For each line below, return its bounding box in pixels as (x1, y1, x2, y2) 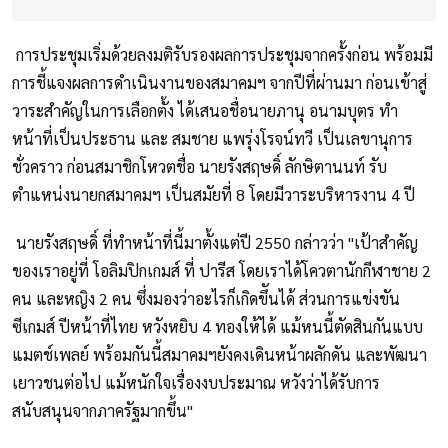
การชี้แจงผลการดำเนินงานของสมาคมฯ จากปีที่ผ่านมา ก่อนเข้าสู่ (12, 72, 427, 94)
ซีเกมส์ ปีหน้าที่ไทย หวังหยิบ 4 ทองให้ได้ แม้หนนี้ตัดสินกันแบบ (12, 316, 423, 338)
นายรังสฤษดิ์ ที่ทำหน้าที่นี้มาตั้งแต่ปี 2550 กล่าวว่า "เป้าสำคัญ (12, 232, 418, 254)
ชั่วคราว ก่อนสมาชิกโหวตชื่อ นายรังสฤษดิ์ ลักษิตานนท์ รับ (12, 156, 387, 178)
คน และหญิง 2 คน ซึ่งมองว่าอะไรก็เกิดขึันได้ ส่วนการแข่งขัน (12, 288, 400, 310)
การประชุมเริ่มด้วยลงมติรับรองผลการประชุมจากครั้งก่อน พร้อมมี (12, 44, 433, 66)
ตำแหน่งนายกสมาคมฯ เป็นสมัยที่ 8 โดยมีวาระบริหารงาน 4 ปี (12, 184, 419, 206)
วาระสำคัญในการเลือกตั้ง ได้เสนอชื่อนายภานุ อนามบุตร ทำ (12, 100, 398, 122)
